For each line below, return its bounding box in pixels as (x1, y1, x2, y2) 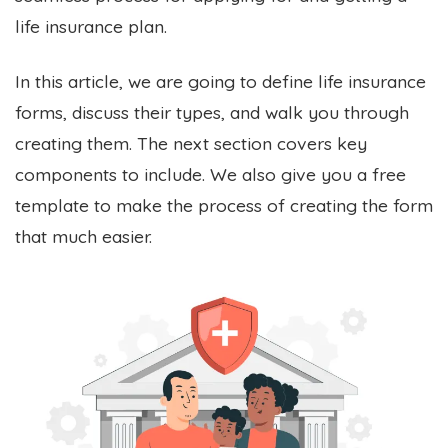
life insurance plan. (15, 14, 167, 37)
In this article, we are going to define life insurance (15, 69, 426, 92)
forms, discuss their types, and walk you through (15, 100, 409, 123)
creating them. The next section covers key (15, 131, 367, 154)
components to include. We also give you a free (15, 162, 406, 185)
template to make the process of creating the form (15, 193, 433, 216)
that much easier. (15, 224, 152, 247)
